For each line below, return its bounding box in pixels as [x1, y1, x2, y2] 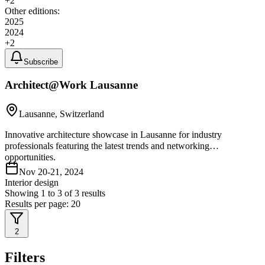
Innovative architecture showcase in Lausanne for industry [5, 130, 222, 140]
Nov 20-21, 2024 [19, 167, 83, 177]
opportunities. [5, 152, 56, 163]
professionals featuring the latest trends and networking [5, 141, 209, 151]
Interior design [5, 177, 59, 188]
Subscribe [24, 57, 58, 66]
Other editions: [5, 5, 60, 16]
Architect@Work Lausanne [5, 79, 138, 92]
